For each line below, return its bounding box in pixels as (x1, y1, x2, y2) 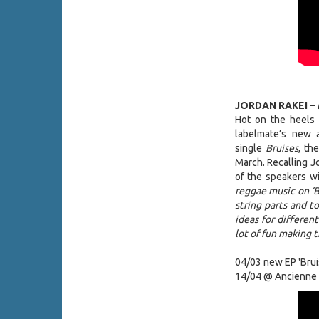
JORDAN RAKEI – (234, 100, 317, 112)
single (234, 142, 266, 155)
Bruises (265, 142, 298, 155)
